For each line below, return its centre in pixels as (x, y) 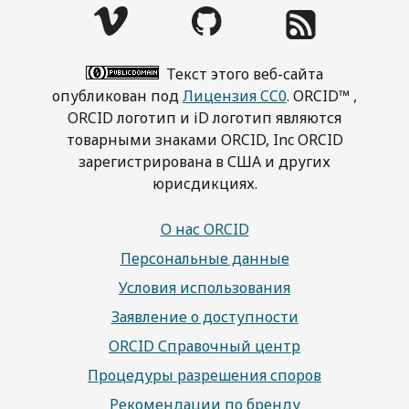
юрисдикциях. (204, 183)
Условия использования (204, 287)
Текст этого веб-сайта (243, 73)
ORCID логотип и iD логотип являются (204, 117)
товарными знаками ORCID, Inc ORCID (204, 139)
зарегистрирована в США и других (204, 161)
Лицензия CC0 (235, 95)
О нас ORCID (204, 229)
